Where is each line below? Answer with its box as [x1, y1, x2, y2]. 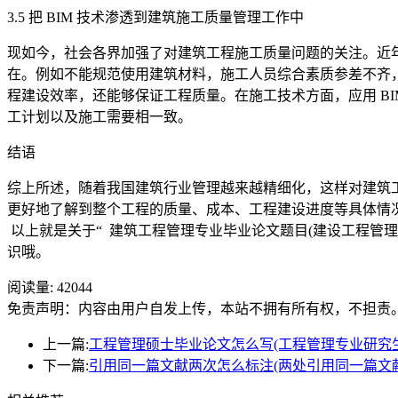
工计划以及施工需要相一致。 [7, 108, 192, 124]
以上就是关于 [11, 222, 96, 238]
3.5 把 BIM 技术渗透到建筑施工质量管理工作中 [7, 9, 304, 25]
